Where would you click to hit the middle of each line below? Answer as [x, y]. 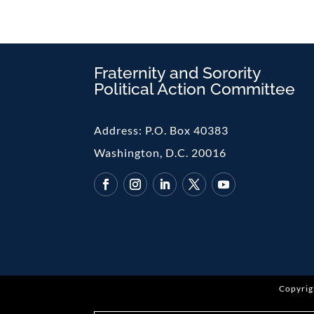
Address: [120, 130]
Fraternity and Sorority [178, 73]
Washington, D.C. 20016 [161, 152]
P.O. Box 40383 [187, 130]
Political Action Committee [195, 89]
